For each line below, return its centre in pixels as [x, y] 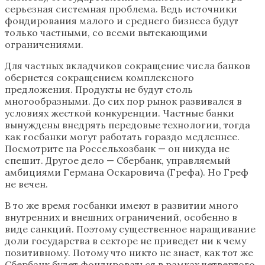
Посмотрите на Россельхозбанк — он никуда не [117, 149]
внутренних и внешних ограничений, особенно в [121, 217]
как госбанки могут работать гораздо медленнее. [122, 137]
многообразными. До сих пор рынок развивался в [123, 101]
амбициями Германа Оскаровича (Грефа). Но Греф [127, 172]
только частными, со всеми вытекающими [106, 33]
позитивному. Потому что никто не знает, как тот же [129, 253]
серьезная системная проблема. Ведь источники [121, 9]
